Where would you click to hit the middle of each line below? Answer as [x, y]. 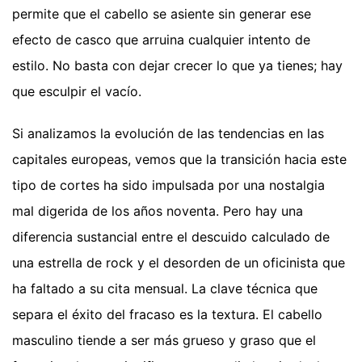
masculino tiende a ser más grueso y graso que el [164, 341]
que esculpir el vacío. [77, 92]
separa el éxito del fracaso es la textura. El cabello [167, 315]
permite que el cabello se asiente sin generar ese [162, 14]
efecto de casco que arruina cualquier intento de [161, 40]
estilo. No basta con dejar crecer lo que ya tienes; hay [177, 66]
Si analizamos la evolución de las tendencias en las [168, 134]
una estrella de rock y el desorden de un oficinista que [179, 263]
